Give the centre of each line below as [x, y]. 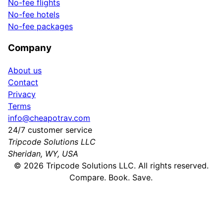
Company [30, 48]
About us [25, 70]
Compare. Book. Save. [111, 177]
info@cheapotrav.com [49, 118]
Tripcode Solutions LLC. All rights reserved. [126, 166]
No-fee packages [40, 26]
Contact [23, 82]
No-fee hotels [34, 14]
